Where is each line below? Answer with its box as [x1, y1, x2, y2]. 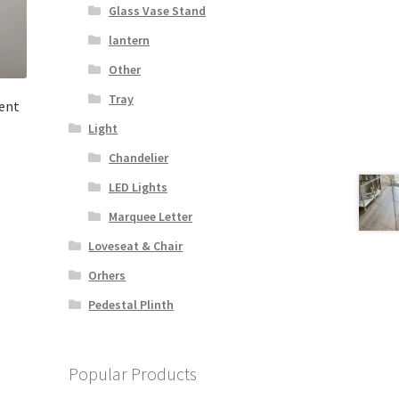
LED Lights [108, 179, 167, 196]
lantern [108, 32, 150, 49]
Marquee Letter [108, 208, 192, 225]
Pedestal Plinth [88, 297, 175, 313]
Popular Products [68, 362, 197, 386]
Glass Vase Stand [108, 3, 206, 20]
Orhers [88, 267, 126, 284]
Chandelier [108, 150, 168, 167]
